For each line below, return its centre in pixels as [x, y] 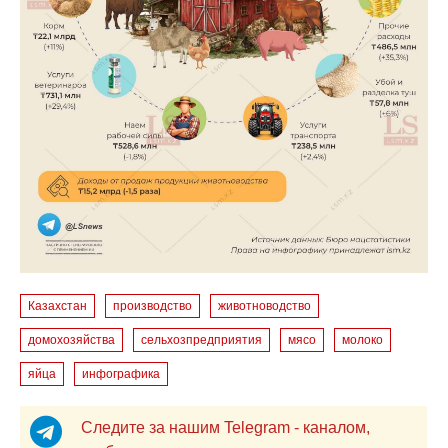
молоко [363, 339]
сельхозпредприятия [202, 339]
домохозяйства [72, 339]
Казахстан [58, 305]
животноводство [265, 305]
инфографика [121, 373]
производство [153, 305]
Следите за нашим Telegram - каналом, [225, 427]
